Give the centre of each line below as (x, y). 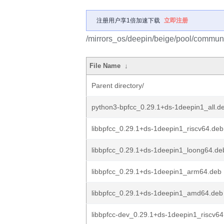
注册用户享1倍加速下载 (128, 20)
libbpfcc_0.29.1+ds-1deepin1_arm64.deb (156, 171)
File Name (105, 66)
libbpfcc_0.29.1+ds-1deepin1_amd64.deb (157, 193)
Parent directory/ (118, 85)
